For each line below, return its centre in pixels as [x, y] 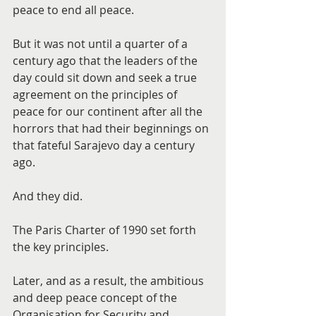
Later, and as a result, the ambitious [110, 281]
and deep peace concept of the [96, 298]
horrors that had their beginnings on [112, 128]
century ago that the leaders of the [107, 61]
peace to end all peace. [73, 10]
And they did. [48, 196]
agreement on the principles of [96, 95]
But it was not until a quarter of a [102, 44]
